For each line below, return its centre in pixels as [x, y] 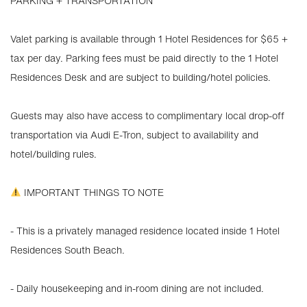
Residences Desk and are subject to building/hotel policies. [140, 77]
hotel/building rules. [53, 154]
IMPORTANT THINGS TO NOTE [92, 192]
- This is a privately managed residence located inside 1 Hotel [145, 231]
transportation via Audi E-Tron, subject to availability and [134, 135]
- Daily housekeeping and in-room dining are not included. [137, 288]
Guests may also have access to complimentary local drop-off [147, 115]
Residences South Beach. [67, 250]
